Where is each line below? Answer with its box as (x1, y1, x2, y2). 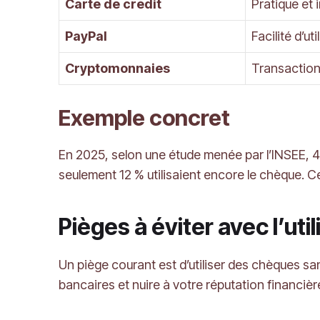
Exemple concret (59, 104, 230, 131)
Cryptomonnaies (65, 61, 170, 76)
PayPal (65, 29, 107, 44)
